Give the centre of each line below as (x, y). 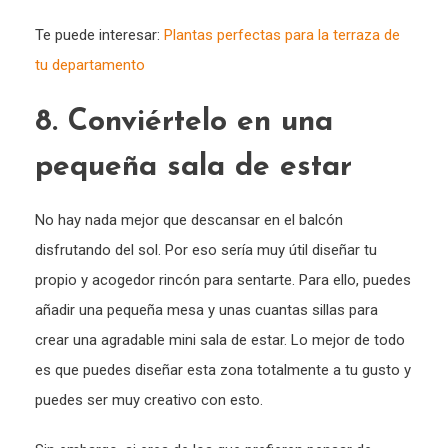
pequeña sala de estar (198, 168)
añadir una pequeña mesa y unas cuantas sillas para (206, 310)
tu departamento (90, 65)
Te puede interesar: (99, 35)
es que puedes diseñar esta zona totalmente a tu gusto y (223, 370)
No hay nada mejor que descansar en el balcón (189, 220)
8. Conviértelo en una (184, 123)
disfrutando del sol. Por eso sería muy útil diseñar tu (206, 250)
